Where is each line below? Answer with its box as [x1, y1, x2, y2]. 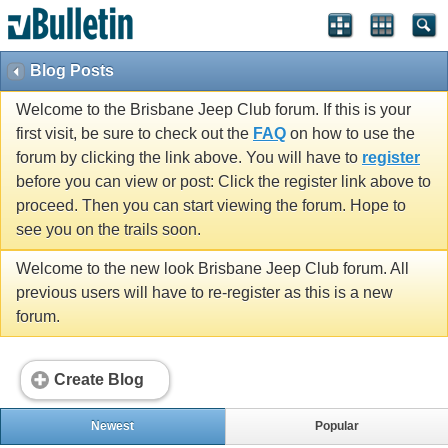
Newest [91, 419, 135, 434]
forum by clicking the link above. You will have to [16, 149, 362, 167]
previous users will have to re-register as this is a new [16, 284, 393, 302]
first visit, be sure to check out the [16, 125, 253, 143]
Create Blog [54, 371, 144, 389]
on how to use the [286, 125, 415, 143]
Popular [315, 419, 360, 434]
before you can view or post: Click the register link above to [16, 173, 431, 191]
